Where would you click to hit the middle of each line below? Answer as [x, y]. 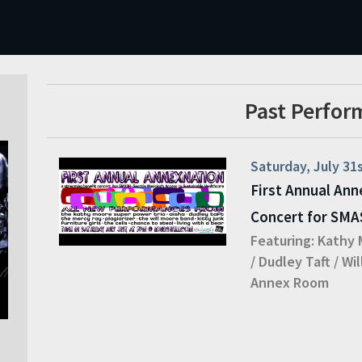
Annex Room [290, 282]
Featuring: [283, 240]
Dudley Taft [295, 261]
